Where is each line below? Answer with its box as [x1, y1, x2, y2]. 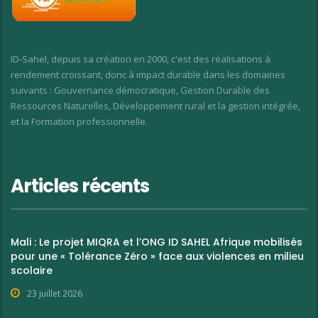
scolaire [11, 263, 53, 278]
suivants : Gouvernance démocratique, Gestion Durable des [11, 84, 270, 97]
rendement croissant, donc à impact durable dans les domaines [11, 68, 285, 82]
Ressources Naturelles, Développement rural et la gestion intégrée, [11, 99, 300, 113]
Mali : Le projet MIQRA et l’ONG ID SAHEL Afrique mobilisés [11, 235, 302, 250]
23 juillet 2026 [27, 287, 82, 300]
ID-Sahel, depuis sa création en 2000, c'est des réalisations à [11, 53, 270, 66]
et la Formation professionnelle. [11, 115, 148, 128]
